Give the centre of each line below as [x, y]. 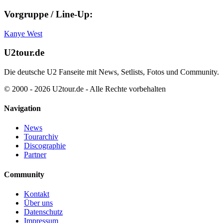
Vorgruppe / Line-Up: [48, 14]
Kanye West [23, 33]
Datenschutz [43, 212]
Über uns [38, 203]
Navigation [22, 109]
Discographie [45, 146]
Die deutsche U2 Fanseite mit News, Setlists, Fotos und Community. [111, 72]
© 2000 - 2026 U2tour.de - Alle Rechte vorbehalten [85, 89]
